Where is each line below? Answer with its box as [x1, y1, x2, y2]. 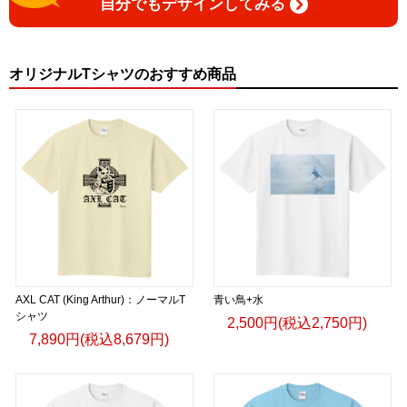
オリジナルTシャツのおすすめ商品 [9, 65, 236, 82]
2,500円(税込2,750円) [227, 314, 367, 331]
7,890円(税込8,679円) [29, 331, 169, 347]
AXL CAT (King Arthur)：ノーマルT [15, 293, 185, 306]
